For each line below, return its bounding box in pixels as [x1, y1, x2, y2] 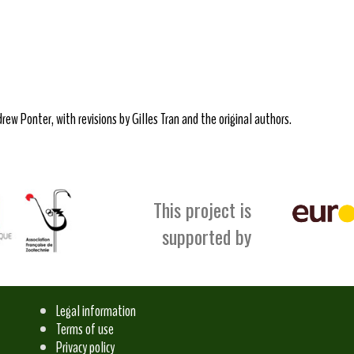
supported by [161, 221, 251, 250]
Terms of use [56, 318, 115, 341]
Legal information [56, 300, 137, 322]
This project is [153, 194, 251, 224]
